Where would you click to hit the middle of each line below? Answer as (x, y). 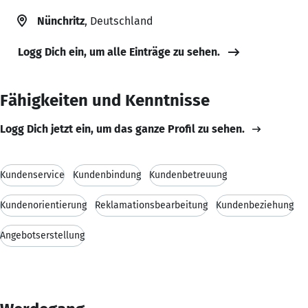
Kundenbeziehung (255, 205)
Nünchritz (61, 21)
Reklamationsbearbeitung (151, 205)
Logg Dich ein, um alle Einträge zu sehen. (119, 52)
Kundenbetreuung (188, 175)
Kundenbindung (107, 175)
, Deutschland (119, 21)
